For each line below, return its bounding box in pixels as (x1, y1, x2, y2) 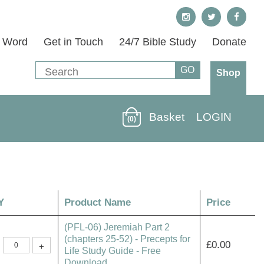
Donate (212, 36, 246, 48)
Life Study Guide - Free (64, 246, 161, 256)
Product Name (64, 197, 131, 208)
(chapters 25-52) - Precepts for (64, 234, 190, 244)
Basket (149, 111, 184, 123)
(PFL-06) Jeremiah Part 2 (64, 222, 170, 232)
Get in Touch (44, 36, 103, 48)
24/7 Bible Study (119, 36, 196, 48)
